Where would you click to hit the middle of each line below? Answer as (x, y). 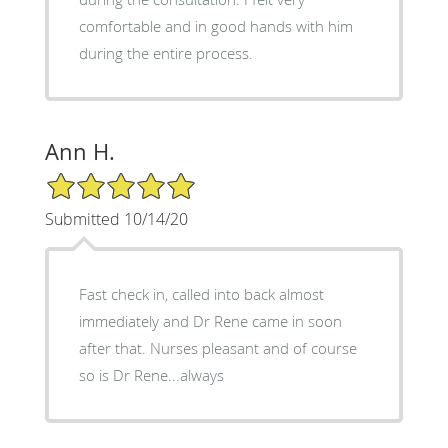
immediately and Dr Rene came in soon (210, 320)
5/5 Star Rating (94, 179)
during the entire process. (165, 52)
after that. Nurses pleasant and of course (217, 347)
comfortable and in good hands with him (215, 25)
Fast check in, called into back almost (201, 293)
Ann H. (79, 151)
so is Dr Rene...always (151, 374)
